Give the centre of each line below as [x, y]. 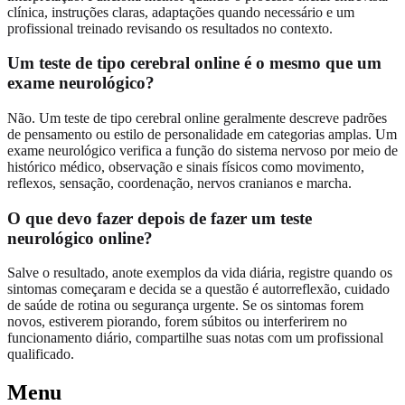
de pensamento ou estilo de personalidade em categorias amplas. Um [202, 135]
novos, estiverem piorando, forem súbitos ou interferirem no [177, 322]
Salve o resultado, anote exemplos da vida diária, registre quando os [200, 273]
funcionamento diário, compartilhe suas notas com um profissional [195, 338]
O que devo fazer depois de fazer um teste [160, 218]
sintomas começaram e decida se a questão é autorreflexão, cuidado [198, 289]
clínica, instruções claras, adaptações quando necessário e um [181, 12]
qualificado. [41, 354]
